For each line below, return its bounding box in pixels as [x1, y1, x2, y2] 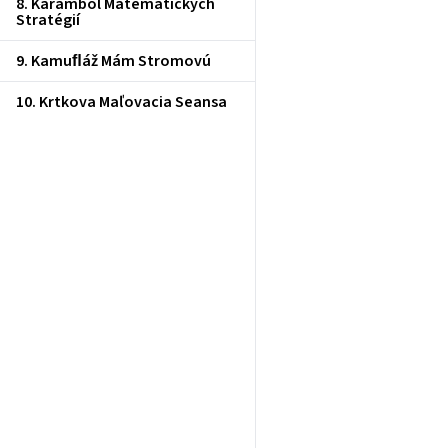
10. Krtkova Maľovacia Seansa [16, 91, 227, 113]
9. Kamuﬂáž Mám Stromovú [16, 50, 211, 72]
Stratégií [16, 9, 80, 31]
